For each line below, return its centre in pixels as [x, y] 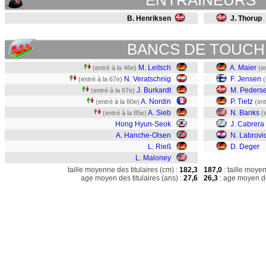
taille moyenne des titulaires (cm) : [123, 170]
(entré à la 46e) [115, 68]
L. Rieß [159, 147]
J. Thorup [246, 18]
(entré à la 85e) [125, 113]
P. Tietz [242, 102]
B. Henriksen [149, 18]
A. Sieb [159, 113]
